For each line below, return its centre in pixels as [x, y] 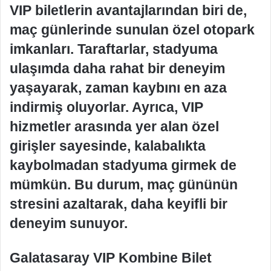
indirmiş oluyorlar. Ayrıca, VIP [106, 107]
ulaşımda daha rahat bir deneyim [117, 68]
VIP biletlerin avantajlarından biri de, [128, 10]
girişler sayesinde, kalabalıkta [108, 145]
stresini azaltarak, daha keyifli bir [119, 204]
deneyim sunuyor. [69, 223]
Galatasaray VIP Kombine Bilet [111, 257]
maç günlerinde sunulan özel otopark [132, 29]
